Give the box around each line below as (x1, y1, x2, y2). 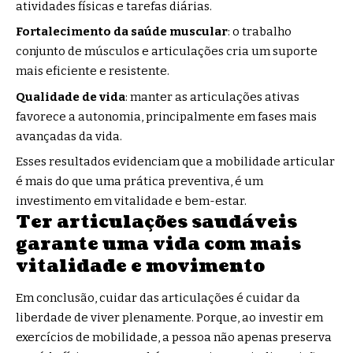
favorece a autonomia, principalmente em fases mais (16, 109, 317, 124)
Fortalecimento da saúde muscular (16, 24, 228, 39)
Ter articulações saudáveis (16, 210, 297, 235)
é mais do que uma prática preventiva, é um (16, 174, 263, 189)
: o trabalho (228, 24, 292, 39)
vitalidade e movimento (16, 254, 265, 279)
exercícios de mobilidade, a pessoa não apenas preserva (16, 329, 332, 344)
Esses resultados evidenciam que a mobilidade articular (16, 154, 335, 169)
